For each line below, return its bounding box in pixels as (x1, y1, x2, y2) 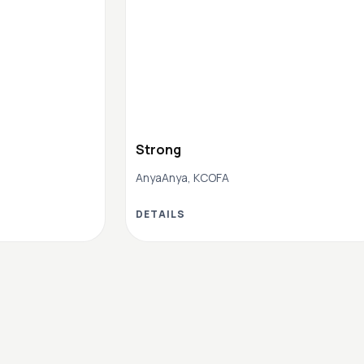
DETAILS (136, 206, 185, 221)
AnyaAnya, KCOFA (136, 169, 229, 185)
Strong (136, 140, 181, 158)
